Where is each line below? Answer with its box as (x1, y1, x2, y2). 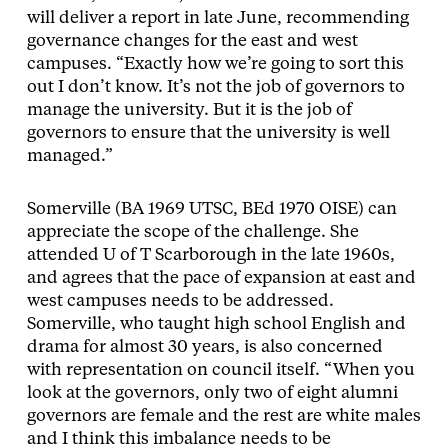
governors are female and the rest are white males (26, 408, 421, 426)
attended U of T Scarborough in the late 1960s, (26, 247, 395, 265)
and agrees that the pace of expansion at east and (26, 270, 416, 288)
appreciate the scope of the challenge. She (26, 224, 359, 242)
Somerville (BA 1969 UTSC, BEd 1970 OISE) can (26, 201, 397, 219)
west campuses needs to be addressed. (26, 293, 334, 311)
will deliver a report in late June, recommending (26, 10, 409, 28)
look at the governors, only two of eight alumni (26, 385, 398, 403)
